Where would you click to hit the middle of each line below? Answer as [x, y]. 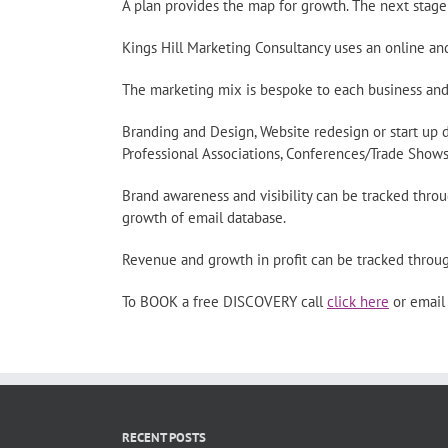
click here [358, 302]
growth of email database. [204, 218]
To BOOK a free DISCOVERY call [224, 302]
